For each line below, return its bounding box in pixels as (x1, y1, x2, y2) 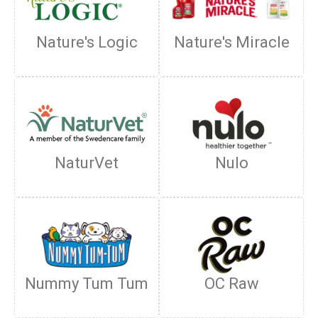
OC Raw (204, 275, 259, 292)
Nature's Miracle (173, 33, 290, 51)
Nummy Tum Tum (25, 275, 148, 292)
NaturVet (55, 154, 119, 172)
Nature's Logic (35, 33, 138, 51)
